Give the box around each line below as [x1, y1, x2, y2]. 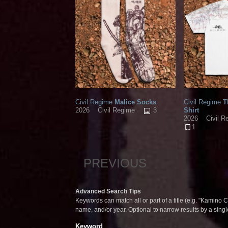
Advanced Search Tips [75, 188, 141, 195]
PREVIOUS [83, 156, 147, 170]
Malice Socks [112, 98, 156, 106]
